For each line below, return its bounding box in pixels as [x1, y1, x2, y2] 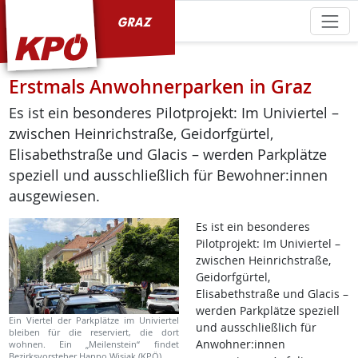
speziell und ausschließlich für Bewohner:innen [8, 166, 328, 185]
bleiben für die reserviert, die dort [8, 326, 179, 339]
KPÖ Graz [7, 10, 71, 30]
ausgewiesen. [8, 187, 100, 206]
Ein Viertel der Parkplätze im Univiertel [8, 314, 179, 327]
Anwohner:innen [196, 336, 285, 352]
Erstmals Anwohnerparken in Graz [8, 74, 312, 100]
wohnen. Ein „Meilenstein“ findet [8, 338, 179, 351]
